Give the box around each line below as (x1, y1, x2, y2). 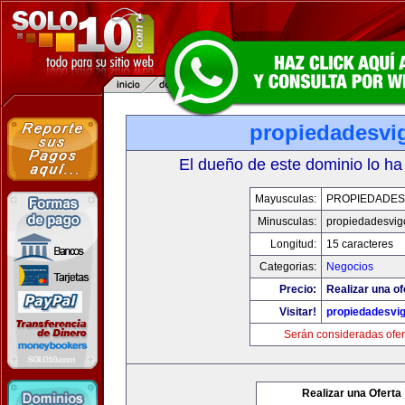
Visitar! (279, 306, 316, 318)
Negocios (326, 260, 373, 273)
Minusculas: (258, 215, 316, 228)
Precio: (279, 283, 316, 296)
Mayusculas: (255, 193, 316, 205)
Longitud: (270, 238, 316, 250)
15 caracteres (326, 238, 393, 250)
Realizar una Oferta (302, 387, 401, 400)
